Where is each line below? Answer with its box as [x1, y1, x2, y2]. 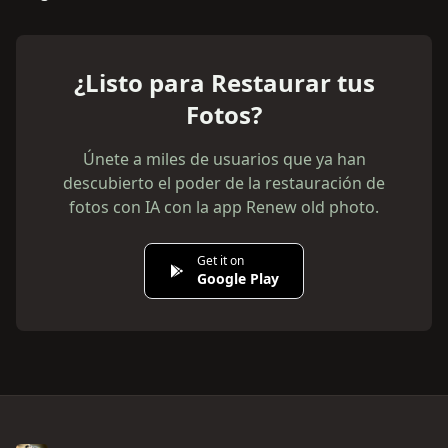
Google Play [197, 269, 279, 289]
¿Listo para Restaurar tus [73, 66, 375, 100]
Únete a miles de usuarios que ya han [82, 148, 366, 171]
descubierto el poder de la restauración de [63, 172, 385, 195]
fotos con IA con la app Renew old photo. [69, 196, 379, 219]
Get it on [197, 252, 244, 270]
